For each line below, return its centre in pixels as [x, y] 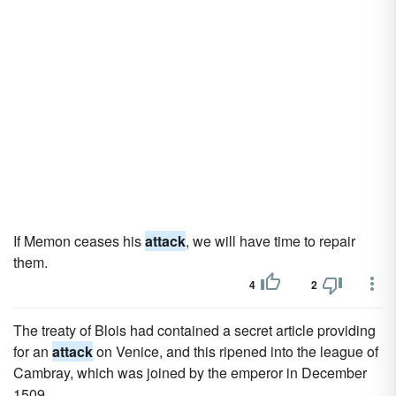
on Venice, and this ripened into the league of [236, 351]
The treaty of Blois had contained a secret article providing [194, 330]
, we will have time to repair [270, 241]
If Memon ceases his [79, 241]
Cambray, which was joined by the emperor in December [190, 373]
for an [33, 351]
